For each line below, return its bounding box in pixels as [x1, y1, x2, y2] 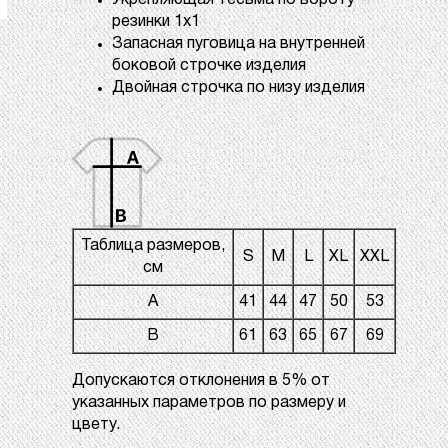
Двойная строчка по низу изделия [112, 81, 365, 95]
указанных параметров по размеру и [72, 395, 346, 410]
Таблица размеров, [81, 238, 225, 253]
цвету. [72, 417, 120, 432]
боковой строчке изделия [112, 59, 306, 73]
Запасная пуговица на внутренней [112, 37, 365, 51]
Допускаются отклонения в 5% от [72, 373, 330, 388]
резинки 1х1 [112, 15, 200, 29]
